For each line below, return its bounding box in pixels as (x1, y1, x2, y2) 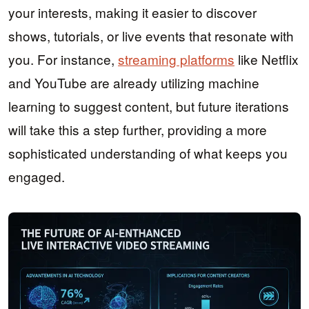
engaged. (8, 167, 65, 186)
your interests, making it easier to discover (8, 3, 257, 22)
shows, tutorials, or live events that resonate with (8, 26, 294, 46)
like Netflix (235, 50, 299, 69)
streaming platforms (118, 50, 235, 69)
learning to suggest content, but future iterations (8, 97, 289, 116)
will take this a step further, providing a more (8, 120, 267, 139)
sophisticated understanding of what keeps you (8, 143, 288, 163)
